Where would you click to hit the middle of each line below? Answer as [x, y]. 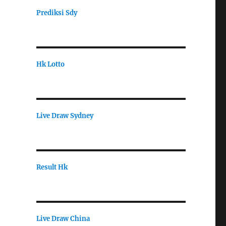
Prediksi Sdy [56, 13]
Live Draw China [63, 218]
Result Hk [52, 167]
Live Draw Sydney [65, 116]
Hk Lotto [50, 64]
